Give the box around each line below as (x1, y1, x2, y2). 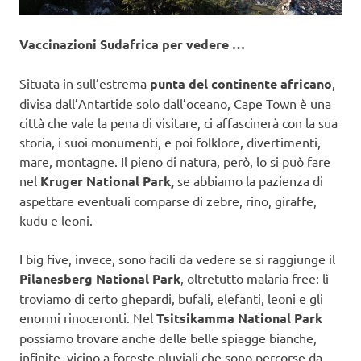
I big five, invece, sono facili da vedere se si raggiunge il (19, 251, 335, 268)
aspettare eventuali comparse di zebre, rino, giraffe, (19, 193, 317, 210)
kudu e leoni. (19, 212, 93, 229)
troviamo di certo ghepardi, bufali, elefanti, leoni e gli (19, 290, 323, 307)
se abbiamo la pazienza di (174, 172, 323, 189)
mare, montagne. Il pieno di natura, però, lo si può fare (19, 153, 330, 170)
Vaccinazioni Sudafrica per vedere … (19, 35, 245, 53)
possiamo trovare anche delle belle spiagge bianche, (19, 330, 317, 346)
